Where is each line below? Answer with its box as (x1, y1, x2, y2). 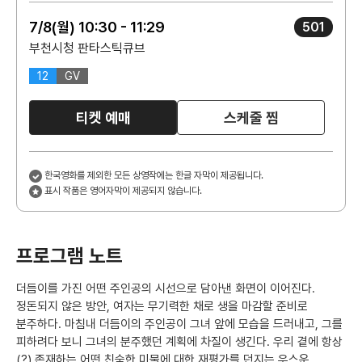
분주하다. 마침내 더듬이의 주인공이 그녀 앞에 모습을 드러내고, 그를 (16, 317, 343, 331)
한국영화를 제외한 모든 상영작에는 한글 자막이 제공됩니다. (44, 170, 263, 181)
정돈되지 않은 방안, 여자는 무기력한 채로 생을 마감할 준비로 (16, 299, 308, 314)
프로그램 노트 (16, 244, 123, 267)
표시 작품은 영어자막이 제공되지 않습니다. (44, 185, 202, 196)
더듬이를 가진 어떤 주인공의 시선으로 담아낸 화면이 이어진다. (16, 281, 315, 296)
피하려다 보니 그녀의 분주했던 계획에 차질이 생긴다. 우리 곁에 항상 (16, 335, 343, 349)
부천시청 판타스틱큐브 (29, 40, 145, 56)
